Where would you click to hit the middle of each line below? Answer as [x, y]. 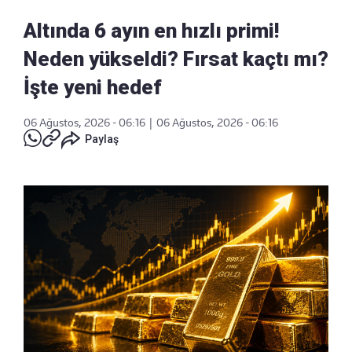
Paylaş [102, 139]
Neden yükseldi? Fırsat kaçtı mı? [176, 59]
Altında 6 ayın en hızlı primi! [151, 31]
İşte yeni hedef [93, 88]
